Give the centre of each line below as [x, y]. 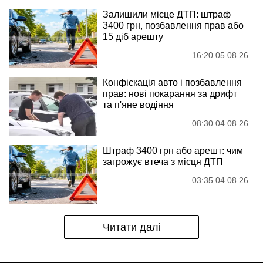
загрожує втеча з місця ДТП [163, 161]
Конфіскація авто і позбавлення [172, 82]
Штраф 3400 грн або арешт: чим [173, 150]
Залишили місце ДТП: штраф [167, 14]
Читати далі [131, 227]
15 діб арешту [133, 36]
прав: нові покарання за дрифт [170, 93]
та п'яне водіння [138, 104]
